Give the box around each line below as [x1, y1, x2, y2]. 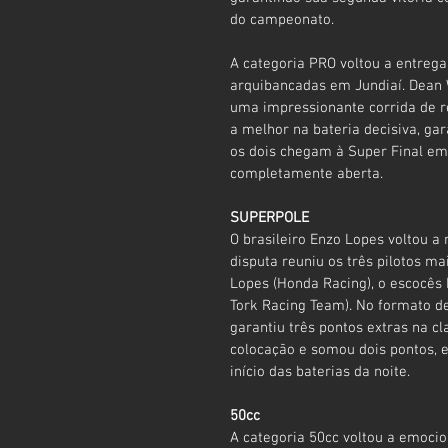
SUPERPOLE [230, 208, 309, 227]
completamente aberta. [230, 164, 383, 183]
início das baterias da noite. [230, 362, 410, 381]
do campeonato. [230, 10, 334, 29]
